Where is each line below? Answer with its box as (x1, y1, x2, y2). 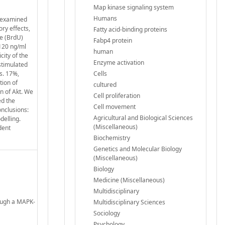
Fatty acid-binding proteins (93, 25, 167, 34)
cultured (93, 80, 117, 89)
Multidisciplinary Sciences (93, 197, 165, 206)
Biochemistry (93, 133, 130, 142)
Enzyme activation (93, 58, 144, 67)
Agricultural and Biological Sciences (93, 113, 193, 122)
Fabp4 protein (93, 36, 132, 45)
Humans (93, 14, 117, 23)
